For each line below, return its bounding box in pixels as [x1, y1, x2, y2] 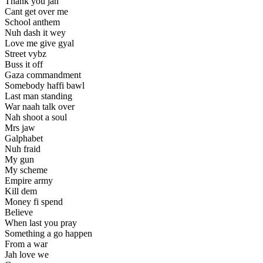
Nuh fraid [5, 144, 41, 154]
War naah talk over [5, 102, 75, 112]
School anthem [5, 17, 60, 28]
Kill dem [5, 186, 37, 197]
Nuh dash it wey [5, 28, 66, 38]
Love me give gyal [5, 38, 74, 49]
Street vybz [5, 49, 46, 59]
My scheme [5, 165, 48, 176]
